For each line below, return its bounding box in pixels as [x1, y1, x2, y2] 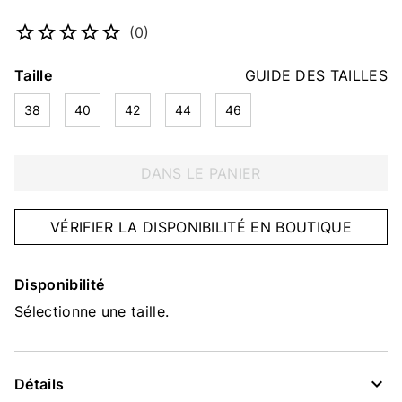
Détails [14, 375, 65, 393]
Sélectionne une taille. [14, 302, 170, 320]
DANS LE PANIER [141, 164, 261, 182]
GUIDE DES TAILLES [244, 66, 388, 84]
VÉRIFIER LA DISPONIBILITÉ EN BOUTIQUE [50, 218, 352, 236]
